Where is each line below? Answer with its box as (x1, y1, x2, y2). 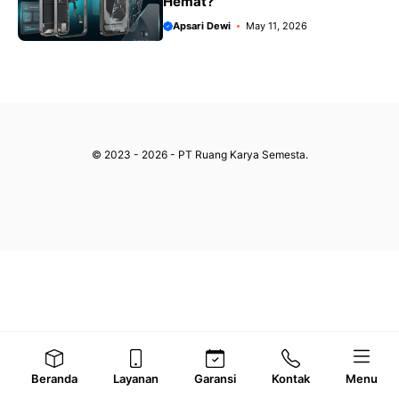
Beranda (31, 371, 77, 386)
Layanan (113, 371, 159, 386)
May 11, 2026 (245, 20, 307, 32)
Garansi (194, 371, 236, 386)
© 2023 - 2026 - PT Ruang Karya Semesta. (91, 148, 308, 161)
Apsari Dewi (173, 20, 232, 32)
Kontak (272, 371, 310, 386)
